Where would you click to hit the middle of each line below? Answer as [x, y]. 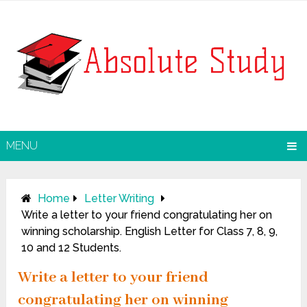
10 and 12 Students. [72, 248]
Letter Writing [120, 199]
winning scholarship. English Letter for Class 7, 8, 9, [150, 232]
